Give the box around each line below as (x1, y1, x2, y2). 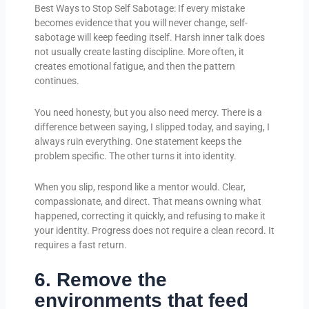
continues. (34, 75, 79, 87)
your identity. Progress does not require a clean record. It (34, 225, 275, 237)
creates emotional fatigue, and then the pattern (34, 61, 235, 72)
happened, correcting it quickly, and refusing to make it (34, 210, 266, 222)
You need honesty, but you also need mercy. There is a (34, 106, 262, 118)
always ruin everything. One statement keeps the (34, 135, 241, 147)
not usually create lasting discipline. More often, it (34, 46, 244, 58)
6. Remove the (34, 268, 167, 290)
